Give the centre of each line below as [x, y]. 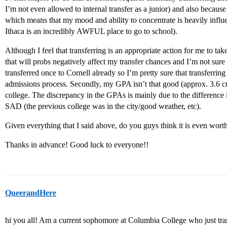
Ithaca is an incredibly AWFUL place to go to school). [91, 31]
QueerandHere [31, 193]
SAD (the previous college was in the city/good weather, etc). [103, 106]
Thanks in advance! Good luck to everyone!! [77, 145]
